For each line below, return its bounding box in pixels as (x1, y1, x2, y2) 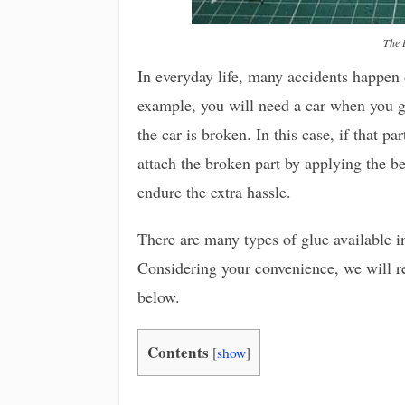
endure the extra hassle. (137, 181, 291, 202)
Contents (147, 341, 209, 363)
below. (137, 286, 180, 307)
